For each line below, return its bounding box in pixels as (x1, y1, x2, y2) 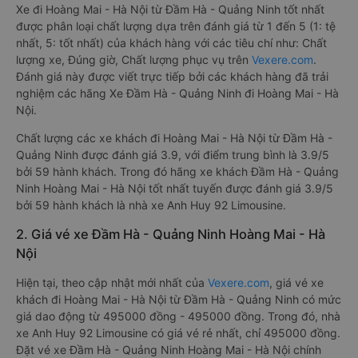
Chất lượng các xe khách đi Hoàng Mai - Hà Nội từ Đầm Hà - (16, 131, 332, 145)
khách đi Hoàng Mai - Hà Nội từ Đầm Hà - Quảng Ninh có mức (16, 292, 341, 306)
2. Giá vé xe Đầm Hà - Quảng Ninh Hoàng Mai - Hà (16, 226, 325, 242)
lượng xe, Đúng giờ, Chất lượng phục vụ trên (16, 53, 252, 66)
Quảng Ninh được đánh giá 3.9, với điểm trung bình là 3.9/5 (16, 148, 329, 161)
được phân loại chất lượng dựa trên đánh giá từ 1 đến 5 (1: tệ (16, 19, 336, 33)
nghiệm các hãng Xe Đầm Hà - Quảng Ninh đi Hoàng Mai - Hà (16, 86, 339, 100)
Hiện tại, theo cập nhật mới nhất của (16, 276, 208, 289)
